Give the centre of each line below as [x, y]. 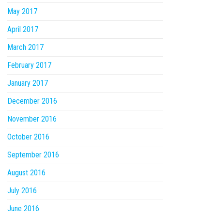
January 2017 [28, 83]
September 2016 [33, 155]
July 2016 [22, 191]
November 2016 [32, 119]
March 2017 [25, 47]
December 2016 [32, 101]
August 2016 [26, 173]
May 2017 [22, 12]
